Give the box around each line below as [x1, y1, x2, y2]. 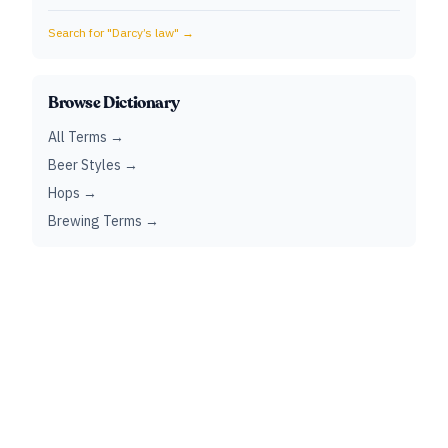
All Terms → [48, 128, 124, 146]
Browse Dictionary [48, 92, 180, 114]
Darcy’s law [112, 25, 174, 40]
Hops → [48, 184, 97, 202]
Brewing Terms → [48, 212, 159, 230]
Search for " [48, 25, 112, 40]
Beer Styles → [48, 156, 138, 174]
